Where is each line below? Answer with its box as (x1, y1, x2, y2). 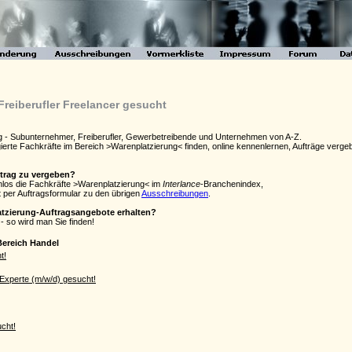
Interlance (163, 179, 200, 189)
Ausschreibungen (141, 189, 208, 198)
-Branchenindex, (200, 179, 263, 189)
